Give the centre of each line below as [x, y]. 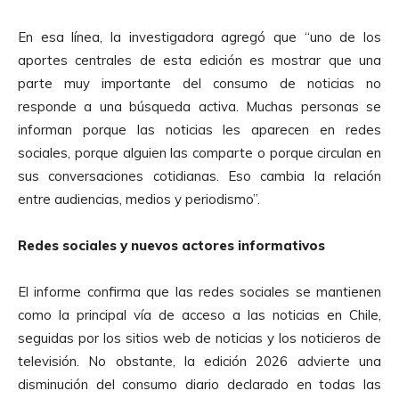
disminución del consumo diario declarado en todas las [199, 384]
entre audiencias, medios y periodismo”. [139, 199]
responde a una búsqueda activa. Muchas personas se [199, 106]
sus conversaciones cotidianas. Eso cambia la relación [199, 175]
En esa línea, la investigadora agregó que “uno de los [199, 37]
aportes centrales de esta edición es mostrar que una [199, 60]
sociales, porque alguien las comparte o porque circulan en [199, 152]
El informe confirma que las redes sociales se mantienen [199, 291]
